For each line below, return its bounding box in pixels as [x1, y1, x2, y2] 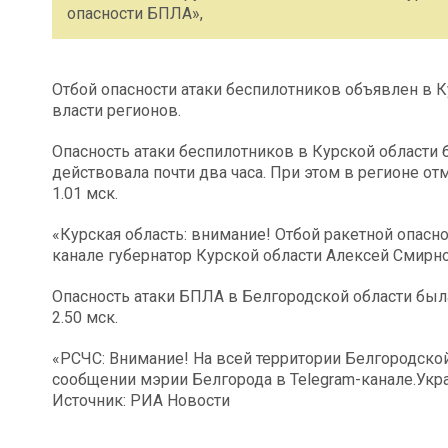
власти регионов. [52, 100, 181, 120]
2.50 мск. [52, 307, 118, 327]
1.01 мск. [52, 183, 118, 203]
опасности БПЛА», [67, 3, 203, 23]
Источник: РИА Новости [52, 390, 230, 410]
